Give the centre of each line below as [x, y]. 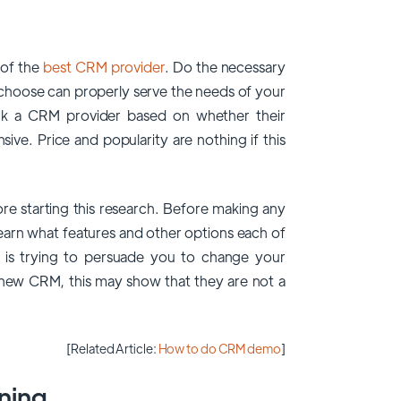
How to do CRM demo [219, 349]
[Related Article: [112, 349]
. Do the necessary [225, 67]
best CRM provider [104, 67]
